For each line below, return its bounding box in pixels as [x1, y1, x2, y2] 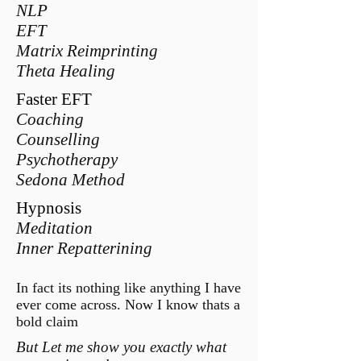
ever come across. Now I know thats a [16, 297, 240, 313]
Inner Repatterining [16, 239, 152, 258]
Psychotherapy [16, 150, 118, 169]
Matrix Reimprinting [16, 41, 158, 60]
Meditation [16, 218, 93, 238]
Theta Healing [16, 61, 119, 81]
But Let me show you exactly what [16, 338, 226, 355]
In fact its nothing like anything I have [16, 280, 241, 296]
